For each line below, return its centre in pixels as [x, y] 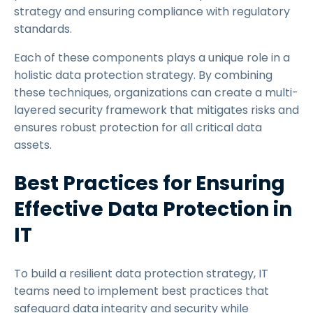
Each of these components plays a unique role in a [152, 58]
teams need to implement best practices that [141, 291]
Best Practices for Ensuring [150, 183]
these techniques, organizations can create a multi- [156, 93]
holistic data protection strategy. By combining [143, 75]
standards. [44, 29]
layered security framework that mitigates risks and [156, 110]
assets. [34, 145]
